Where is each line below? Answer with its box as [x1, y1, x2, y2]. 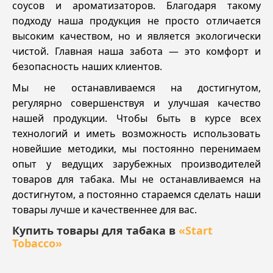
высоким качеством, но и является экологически [12, 29, 261, 43]
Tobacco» [12, 235, 62, 250]
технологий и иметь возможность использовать [12, 126, 261, 140]
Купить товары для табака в [12, 222, 179, 238]
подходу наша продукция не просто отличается [12, 13, 261, 27]
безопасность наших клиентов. [12, 59, 162, 73]
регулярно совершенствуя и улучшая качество [12, 96, 261, 110]
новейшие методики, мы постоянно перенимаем [12, 141, 261, 155]
